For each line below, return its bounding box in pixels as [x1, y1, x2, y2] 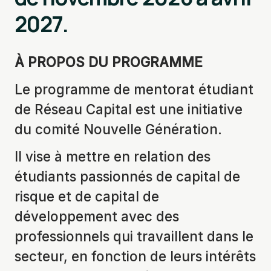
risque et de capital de [15, 188, 159, 204]
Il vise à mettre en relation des [15, 148, 211, 165]
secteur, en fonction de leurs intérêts [15, 248, 256, 264]
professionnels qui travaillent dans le [15, 228, 253, 244]
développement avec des [15, 208, 179, 224]
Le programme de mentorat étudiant [15, 81, 253, 97]
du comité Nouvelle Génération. [15, 121, 222, 137]
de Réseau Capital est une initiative [15, 101, 243, 117]
